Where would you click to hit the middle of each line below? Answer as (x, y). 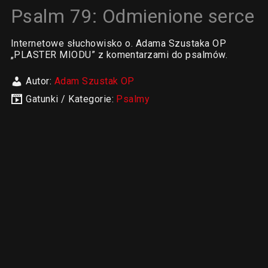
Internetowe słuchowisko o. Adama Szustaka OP (118, 43)
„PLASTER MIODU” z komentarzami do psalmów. (119, 55)
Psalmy (133, 99)
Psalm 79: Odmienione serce (133, 16)
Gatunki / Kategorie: (71, 99)
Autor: (40, 81)
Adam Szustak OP (94, 81)
